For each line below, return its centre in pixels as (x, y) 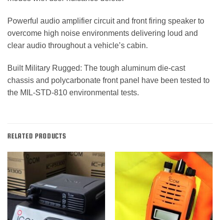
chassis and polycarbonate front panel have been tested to (109, 80)
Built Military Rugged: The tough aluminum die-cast (96, 68)
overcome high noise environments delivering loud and (103, 33)
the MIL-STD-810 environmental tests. (73, 92)
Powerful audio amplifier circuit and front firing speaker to (106, 21)
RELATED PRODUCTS (37, 136)
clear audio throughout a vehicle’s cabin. (78, 45)
